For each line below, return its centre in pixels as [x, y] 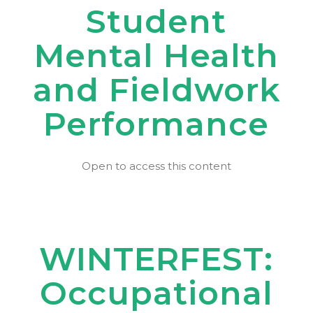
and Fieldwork [156, 90]
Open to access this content [156, 166]
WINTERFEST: [156, 259]
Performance [156, 124]
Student [156, 21]
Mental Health [156, 56]
